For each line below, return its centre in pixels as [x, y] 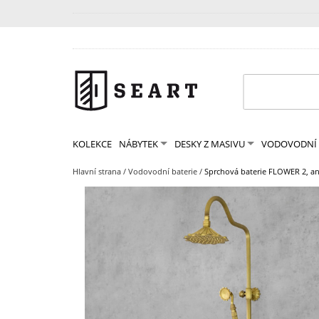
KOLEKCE [92, 144]
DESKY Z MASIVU [210, 144]
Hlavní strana [97, 171]
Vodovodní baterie [163, 171]
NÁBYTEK [138, 144]
